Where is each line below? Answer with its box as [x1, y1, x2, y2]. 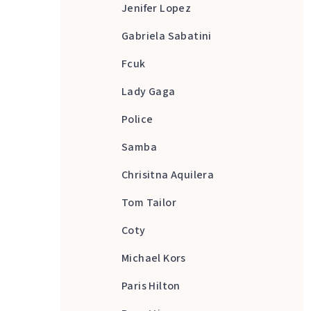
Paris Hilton [121, 278, 180, 294]
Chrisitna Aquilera [121, 167, 215, 183]
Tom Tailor [121, 195, 176, 211]
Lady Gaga [121, 84, 176, 100]
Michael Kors [121, 251, 186, 267]
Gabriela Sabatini [121, 28, 212, 44]
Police [121, 112, 153, 128]
